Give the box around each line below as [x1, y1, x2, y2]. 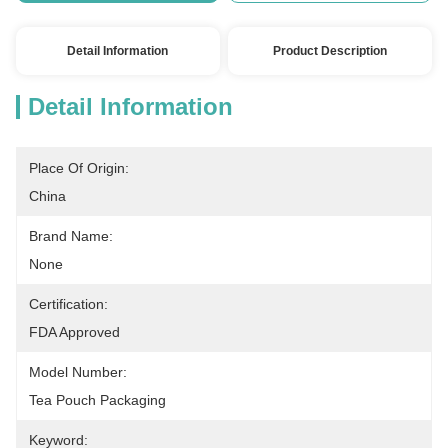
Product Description [273, 44, 388, 58]
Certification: [29, 296, 108, 312]
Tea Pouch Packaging [29, 392, 166, 408]
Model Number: [29, 364, 127, 380]
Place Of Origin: [29, 160, 129, 176]
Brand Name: [29, 228, 113, 244]
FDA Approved [29, 324, 120, 340]
